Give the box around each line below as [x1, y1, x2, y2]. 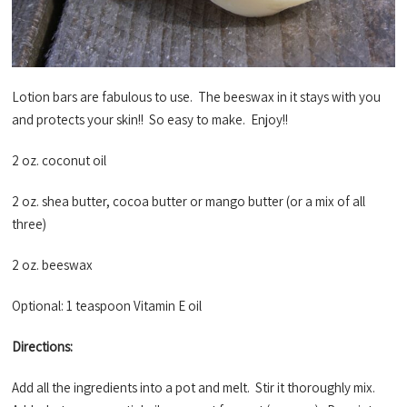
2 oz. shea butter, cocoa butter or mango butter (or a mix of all [12, 192, 366, 210]
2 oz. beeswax [12, 255, 94, 273]
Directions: [12, 337, 74, 355]
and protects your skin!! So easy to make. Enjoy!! [12, 110, 289, 128]
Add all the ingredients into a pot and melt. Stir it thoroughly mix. [12, 378, 379, 396]
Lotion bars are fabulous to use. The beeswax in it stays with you [12, 87, 382, 105]
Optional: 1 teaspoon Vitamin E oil [12, 296, 203, 314]
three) [12, 214, 47, 233]
